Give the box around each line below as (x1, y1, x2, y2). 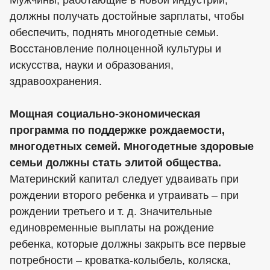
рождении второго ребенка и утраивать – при (10, 189, 239, 202)
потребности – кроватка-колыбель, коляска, (10, 254, 231, 267)
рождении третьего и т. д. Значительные (10, 206, 212, 218)
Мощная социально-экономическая (10, 108, 201, 121)
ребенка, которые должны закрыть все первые (10, 238, 246, 251)
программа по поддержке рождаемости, (10, 124, 225, 137)
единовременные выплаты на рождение (10, 222, 214, 234)
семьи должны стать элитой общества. (10, 157, 221, 169)
